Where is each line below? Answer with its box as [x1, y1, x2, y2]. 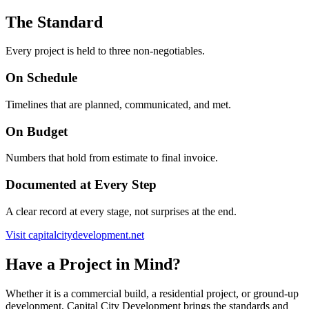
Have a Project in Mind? [6, 255, 181, 273]
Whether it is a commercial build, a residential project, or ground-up [6, 287, 299, 299]
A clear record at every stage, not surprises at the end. [6, 205, 237, 217]
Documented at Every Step [6, 177, 157, 192]
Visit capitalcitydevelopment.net [6, 228, 144, 241]
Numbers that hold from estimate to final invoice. [6, 152, 218, 164]
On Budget [6, 123, 68, 139]
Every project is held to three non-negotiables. [6, 45, 205, 57]
